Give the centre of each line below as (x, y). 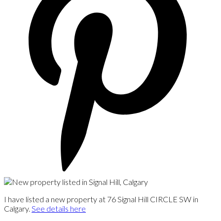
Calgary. (18, 208)
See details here (59, 208)
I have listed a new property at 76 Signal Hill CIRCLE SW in (101, 199)
